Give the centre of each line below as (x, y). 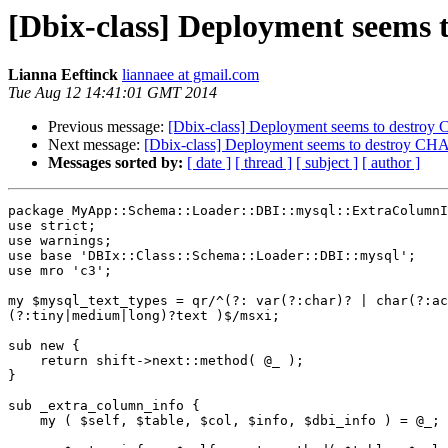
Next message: (96, 145)
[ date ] (209, 163)
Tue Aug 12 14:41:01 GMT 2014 (112, 93)
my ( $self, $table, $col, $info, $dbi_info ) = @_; (224, 421)
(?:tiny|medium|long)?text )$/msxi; (144, 316)
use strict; (52, 226)
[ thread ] (263, 163)
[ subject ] (327, 163)
